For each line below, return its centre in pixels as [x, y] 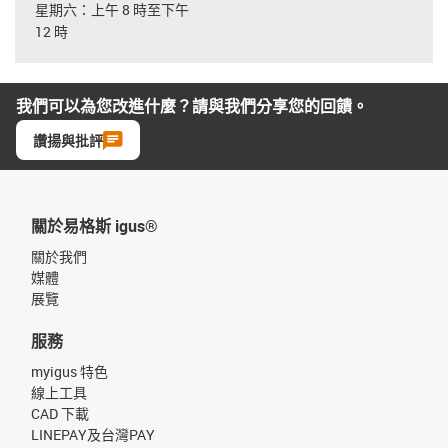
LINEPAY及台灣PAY [93, 434]
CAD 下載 [60, 413]
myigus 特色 [69, 371]
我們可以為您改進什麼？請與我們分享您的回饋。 [192, 106]
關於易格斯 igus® [94, 226]
